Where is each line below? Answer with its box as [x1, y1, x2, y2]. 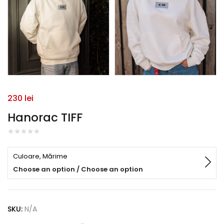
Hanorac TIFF [7, 109, 82, 125]
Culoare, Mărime [13, 151, 67, 161]
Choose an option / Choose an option [13, 164, 143, 174]
